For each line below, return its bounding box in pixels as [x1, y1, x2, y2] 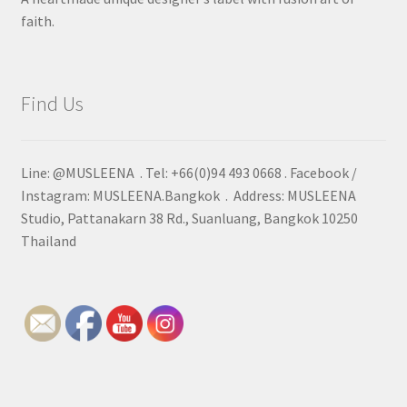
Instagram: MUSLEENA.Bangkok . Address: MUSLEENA [20, 185, 356, 204]
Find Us [20, 90, 84, 116]
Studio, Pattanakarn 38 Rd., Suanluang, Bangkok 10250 [20, 208, 358, 227]
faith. [20, 12, 55, 31]
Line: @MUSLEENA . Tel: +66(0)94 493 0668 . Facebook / [20, 163, 357, 182]
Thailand [20, 231, 76, 250]
